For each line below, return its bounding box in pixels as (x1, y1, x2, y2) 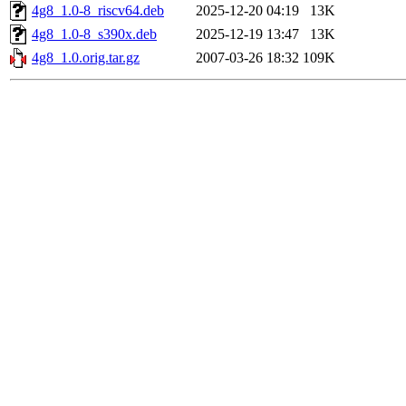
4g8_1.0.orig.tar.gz (32, 50, 140, 66)
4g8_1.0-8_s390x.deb (32, 26, 157, 43)
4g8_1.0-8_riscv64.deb (32, 3, 164, 19)
